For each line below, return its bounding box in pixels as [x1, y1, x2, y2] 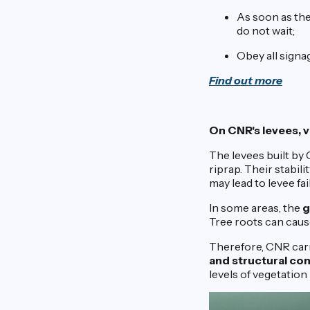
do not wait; [237, 24, 295, 37]
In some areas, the [209, 201, 302, 215]
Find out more [209, 73, 282, 87]
